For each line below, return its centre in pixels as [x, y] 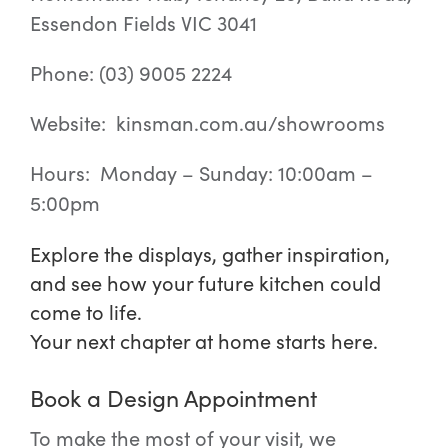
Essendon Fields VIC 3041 [143, 22]
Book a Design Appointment [173, 397]
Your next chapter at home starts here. [203, 340]
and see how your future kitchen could [205, 282]
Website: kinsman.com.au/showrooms [207, 122]
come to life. [85, 311]
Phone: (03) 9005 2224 [130, 72]
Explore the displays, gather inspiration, [209, 253]
